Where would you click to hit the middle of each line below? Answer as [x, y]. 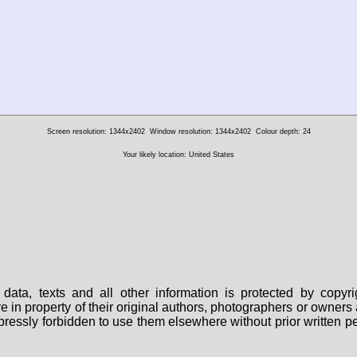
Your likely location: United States [178, 154]
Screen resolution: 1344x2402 [96, 131]
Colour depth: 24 [283, 131]
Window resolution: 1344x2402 [200, 131]
